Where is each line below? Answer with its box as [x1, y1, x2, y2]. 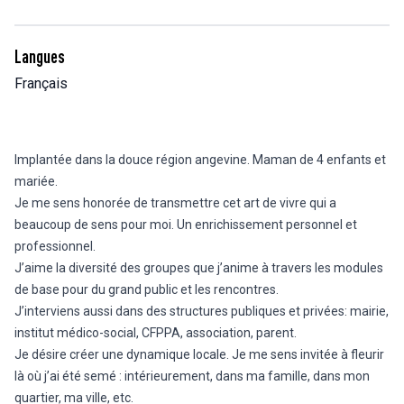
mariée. [14, 174, 58, 189]
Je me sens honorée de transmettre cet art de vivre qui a [14, 196, 336, 211]
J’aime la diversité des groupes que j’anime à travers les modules [14, 261, 383, 276]
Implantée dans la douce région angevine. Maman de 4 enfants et [14, 152, 386, 168]
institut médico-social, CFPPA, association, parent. [14, 326, 297, 341]
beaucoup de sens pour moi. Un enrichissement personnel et [14, 217, 357, 233]
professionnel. [14, 239, 96, 254]
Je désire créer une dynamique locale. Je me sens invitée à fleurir [14, 347, 384, 363]
